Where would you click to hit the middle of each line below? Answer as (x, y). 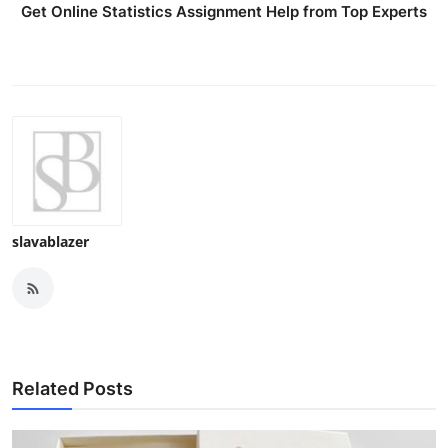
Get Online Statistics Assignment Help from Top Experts (224, 12)
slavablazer (50, 242)
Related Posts (72, 389)
